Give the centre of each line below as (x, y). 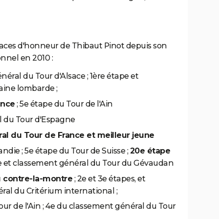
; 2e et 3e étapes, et (109, 178)
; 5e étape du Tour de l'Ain (64, 104)
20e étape (150, 151)
